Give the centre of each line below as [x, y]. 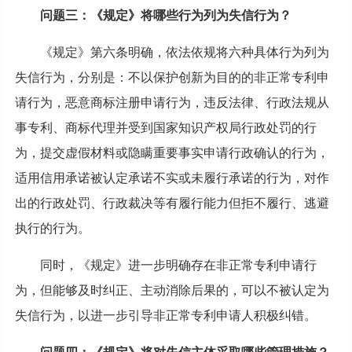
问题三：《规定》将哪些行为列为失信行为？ [165, 15]
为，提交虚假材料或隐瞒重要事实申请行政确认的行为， [172, 152]
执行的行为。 [52, 228]
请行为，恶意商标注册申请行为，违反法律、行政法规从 [172, 102]
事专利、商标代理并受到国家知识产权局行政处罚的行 [165, 127]
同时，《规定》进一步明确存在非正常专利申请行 [178, 265]
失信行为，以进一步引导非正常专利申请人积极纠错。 [165, 315]
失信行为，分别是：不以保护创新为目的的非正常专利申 [172, 77]
